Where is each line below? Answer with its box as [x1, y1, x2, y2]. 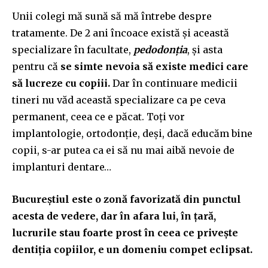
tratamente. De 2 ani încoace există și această [12, 26, 229, 39]
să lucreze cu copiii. [12, 77, 110, 89]
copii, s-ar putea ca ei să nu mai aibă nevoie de [12, 144, 234, 156]
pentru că [12, 60, 60, 72]
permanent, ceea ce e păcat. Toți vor [12, 110, 185, 123]
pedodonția [131, 43, 187, 56]
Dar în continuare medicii [110, 77, 237, 89]
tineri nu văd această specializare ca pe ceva [12, 93, 226, 106]
